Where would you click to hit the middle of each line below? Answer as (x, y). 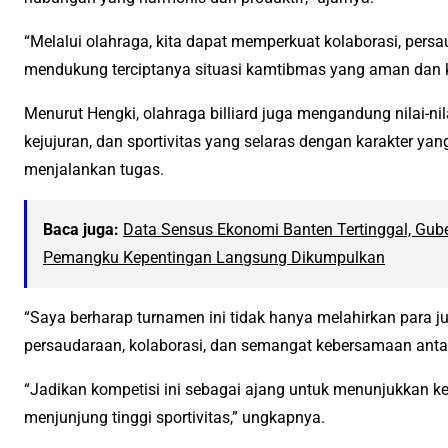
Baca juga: (81, 230)
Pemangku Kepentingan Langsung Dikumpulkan (214, 258)
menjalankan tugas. (94, 170)
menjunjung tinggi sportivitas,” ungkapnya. (174, 418)
